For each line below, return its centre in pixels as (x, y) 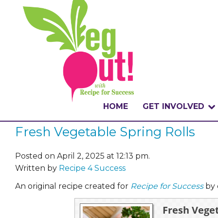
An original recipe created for (73, 186)
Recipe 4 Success (92, 168)
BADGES (160, 203)
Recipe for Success (167, 186)
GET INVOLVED (173, 106)
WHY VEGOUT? (173, 154)
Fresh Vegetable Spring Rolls (105, 132)
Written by (37, 168)
